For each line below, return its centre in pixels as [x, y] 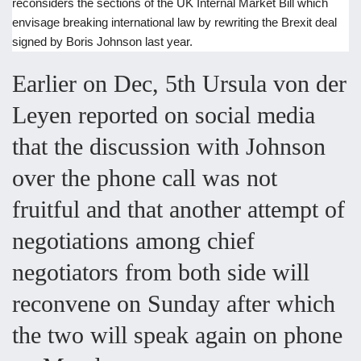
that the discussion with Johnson [169, 147]
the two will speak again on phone [177, 335]
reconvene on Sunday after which [174, 304]
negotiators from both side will [161, 272]
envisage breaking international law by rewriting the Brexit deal [174, 23]
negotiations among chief [133, 241]
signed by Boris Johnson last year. [102, 42]
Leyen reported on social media [164, 115]
